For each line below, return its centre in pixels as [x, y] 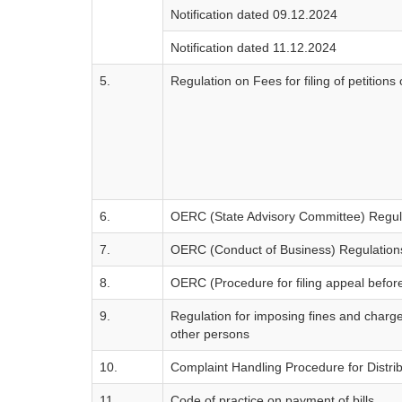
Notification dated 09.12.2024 [254, 14]
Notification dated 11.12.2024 [253, 48]
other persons [210, 334]
